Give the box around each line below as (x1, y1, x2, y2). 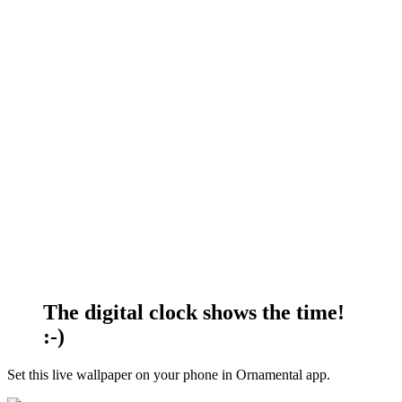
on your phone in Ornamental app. (132, 366, 330, 382)
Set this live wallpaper (7, 366, 132, 382)
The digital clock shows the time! (43, 300, 345, 324)
